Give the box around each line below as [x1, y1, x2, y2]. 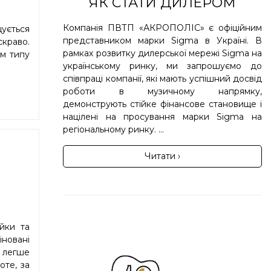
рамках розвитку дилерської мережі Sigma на [63, 47, 262, 59]
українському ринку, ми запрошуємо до [63, 60, 262, 71]
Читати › [145, 150, 181, 162]
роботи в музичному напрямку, [63, 85, 262, 97]
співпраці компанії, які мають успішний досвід [63, 73, 262, 84]
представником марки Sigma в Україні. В [63, 34, 262, 46]
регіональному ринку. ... [63, 123, 165, 135]
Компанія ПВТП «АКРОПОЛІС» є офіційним [63, 22, 262, 33]
